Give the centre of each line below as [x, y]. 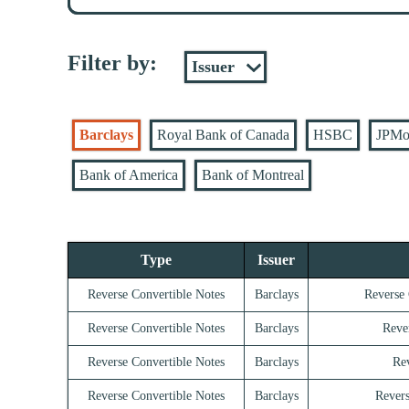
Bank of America [129, 175]
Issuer [276, 260]
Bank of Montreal [253, 175]
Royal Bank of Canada [223, 135]
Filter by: [112, 63]
